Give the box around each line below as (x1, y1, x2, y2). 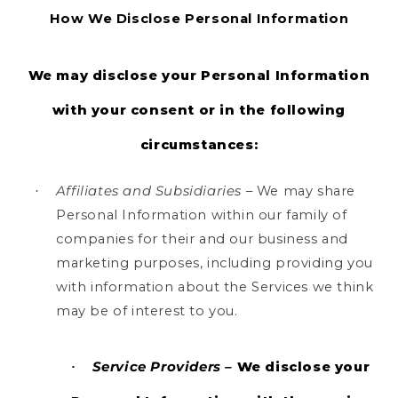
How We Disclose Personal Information (49, 10, 349, 27)
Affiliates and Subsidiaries (55, 183, 243, 200)
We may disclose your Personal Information (28, 67, 370, 84)
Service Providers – (92, 359, 233, 376)
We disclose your (233, 359, 370, 376)
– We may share (242, 183, 356, 200)
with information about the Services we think (56, 279, 374, 296)
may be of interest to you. (56, 303, 238, 320)
